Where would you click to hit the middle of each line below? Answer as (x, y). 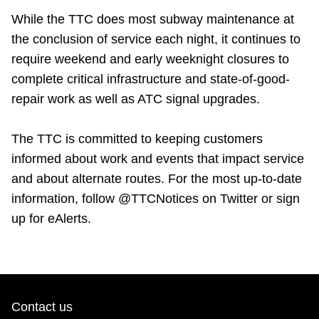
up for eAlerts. (51, 219)
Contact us (42, 307)
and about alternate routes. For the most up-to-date (157, 179)
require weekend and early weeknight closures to (150, 59)
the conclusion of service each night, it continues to (156, 40)
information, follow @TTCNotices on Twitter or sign (156, 199)
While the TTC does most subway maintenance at (153, 20)
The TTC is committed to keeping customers (137, 139)
